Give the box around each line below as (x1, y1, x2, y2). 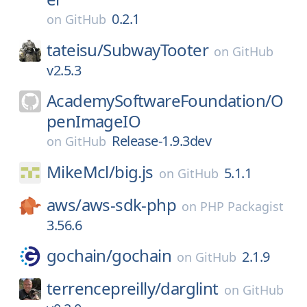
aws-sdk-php (81, 193, 177, 216)
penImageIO (47, 110, 140, 132)
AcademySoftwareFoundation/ (47, 89, 271, 112)
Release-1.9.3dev (112, 132, 211, 150)
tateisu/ (47, 38, 103, 61)
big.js (114, 160, 153, 183)
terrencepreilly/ (47, 277, 161, 299)
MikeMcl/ (47, 160, 115, 183)
